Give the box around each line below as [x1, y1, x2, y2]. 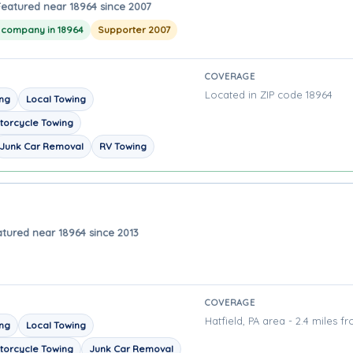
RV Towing [99, 140, 147, 152]
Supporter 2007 [98, 23, 170, 35]
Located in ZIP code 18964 [205, 88, 333, 101]
